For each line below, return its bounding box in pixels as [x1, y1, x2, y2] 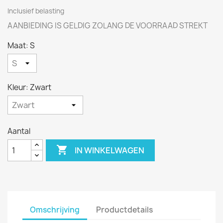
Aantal [7, 126, 30, 136]
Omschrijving [30, 204, 80, 215]
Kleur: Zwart [7, 82, 51, 93]
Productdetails [96, 204, 153, 215]
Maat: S [7, 40, 35, 51]
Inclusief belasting [7, 6, 64, 15]
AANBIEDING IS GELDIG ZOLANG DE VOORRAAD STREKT [7, 20, 208, 31]
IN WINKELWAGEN [75, 144, 145, 156]
